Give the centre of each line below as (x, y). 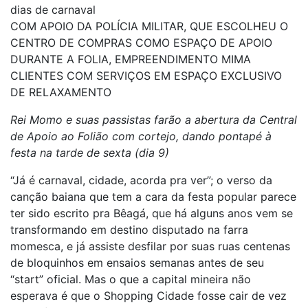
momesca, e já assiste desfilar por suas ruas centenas (150, 246)
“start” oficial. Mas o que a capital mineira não (131, 279)
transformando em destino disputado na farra (129, 230)
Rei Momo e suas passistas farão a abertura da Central (154, 120)
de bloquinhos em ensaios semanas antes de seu (137, 263)
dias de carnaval (53, 10)
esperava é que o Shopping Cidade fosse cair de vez (148, 296)
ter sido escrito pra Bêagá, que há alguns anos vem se (152, 213)
